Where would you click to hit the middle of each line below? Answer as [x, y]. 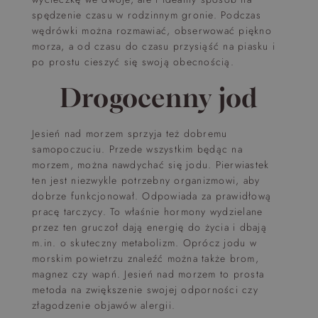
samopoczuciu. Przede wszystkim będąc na [137, 149]
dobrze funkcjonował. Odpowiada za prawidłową [152, 196]
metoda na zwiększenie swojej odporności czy [145, 290]
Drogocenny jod [159, 98]
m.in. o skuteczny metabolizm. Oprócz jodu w [144, 243]
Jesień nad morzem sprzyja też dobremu [130, 133]
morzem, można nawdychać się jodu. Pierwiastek [151, 165]
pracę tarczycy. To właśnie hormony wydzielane [148, 212]
